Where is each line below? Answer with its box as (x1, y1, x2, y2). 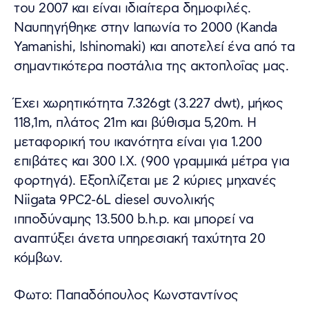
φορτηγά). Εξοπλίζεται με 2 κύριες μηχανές (14, 172, 277, 190)
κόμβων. (14, 249, 63, 267)
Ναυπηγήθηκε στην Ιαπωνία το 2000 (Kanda (14, 19, 277, 37)
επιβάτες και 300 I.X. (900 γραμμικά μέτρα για (14, 152, 290, 170)
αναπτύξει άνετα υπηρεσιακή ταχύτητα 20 (14, 230, 265, 248)
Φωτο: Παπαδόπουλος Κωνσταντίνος (14, 286, 239, 304)
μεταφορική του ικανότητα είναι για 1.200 (14, 133, 261, 151)
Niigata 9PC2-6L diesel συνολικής (14, 191, 215, 209)
